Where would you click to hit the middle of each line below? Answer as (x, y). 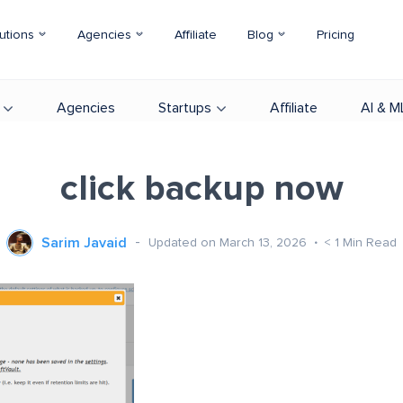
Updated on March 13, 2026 (229, 242)
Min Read (370, 242)
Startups (185, 108)
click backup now (201, 189)
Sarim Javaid (84, 243)
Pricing (336, 35)
